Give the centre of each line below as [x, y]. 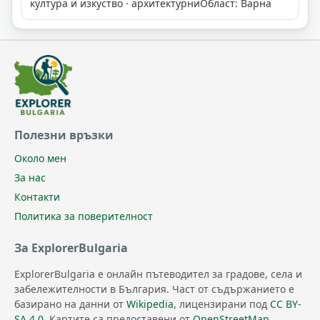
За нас [30, 178]
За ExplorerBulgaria [71, 248]
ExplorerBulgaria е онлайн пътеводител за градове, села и [158, 274]
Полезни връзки [64, 135]
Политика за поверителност [84, 216]
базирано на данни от [70, 304]
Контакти [37, 197]
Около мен [40, 159]
